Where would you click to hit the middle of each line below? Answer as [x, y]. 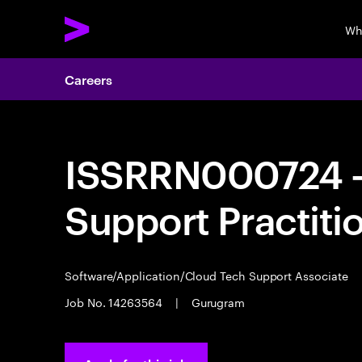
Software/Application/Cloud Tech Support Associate [208, 275]
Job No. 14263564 [115, 301]
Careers [88, 79]
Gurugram [217, 301]
